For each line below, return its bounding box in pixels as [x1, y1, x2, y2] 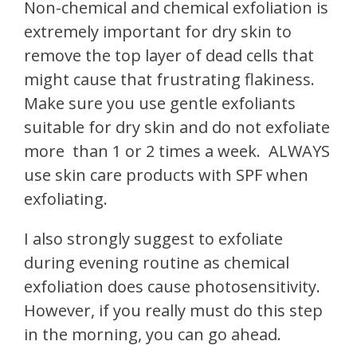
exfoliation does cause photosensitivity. [24, 275, 324, 297]
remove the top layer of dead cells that [24, 44, 314, 66]
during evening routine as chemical [24, 251, 289, 273]
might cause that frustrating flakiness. [24, 68, 315, 90]
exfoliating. [24, 187, 108, 210]
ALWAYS [269, 139, 330, 162]
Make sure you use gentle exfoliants [24, 92, 296, 114]
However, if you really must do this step [24, 299, 323, 321]
